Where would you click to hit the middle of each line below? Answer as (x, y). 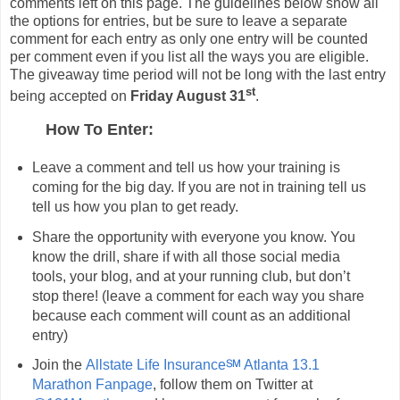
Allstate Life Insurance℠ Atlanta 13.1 (202, 365)
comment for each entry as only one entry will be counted (189, 38)
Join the (58, 365)
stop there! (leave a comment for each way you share (198, 296)
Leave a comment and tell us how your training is (186, 167)
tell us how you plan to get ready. (137, 206)
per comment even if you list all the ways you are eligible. (189, 56)
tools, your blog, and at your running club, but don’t (191, 276)
